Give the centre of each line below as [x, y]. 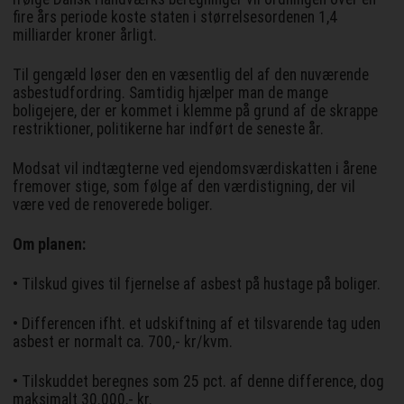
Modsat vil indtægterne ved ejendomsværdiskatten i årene [195, 168]
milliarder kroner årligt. [85, 35]
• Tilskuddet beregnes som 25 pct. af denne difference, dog [199, 381]
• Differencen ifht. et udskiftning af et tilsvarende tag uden [197, 323]
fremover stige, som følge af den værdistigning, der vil [184, 186]
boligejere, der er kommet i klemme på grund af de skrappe [196, 110]
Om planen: [50, 244]
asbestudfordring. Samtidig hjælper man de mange [171, 92]
